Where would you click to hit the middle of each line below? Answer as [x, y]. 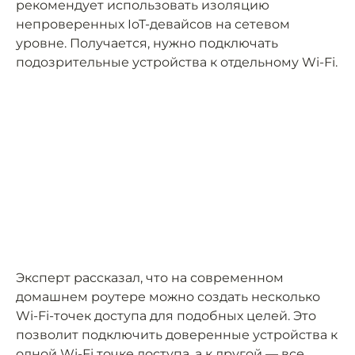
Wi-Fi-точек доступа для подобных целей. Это [166, 316]
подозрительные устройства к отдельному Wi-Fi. [177, 63]
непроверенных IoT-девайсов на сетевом [153, 25]
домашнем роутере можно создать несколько [168, 297]
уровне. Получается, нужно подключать [147, 44]
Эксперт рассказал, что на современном [150, 278]
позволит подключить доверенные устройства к [177, 335]
